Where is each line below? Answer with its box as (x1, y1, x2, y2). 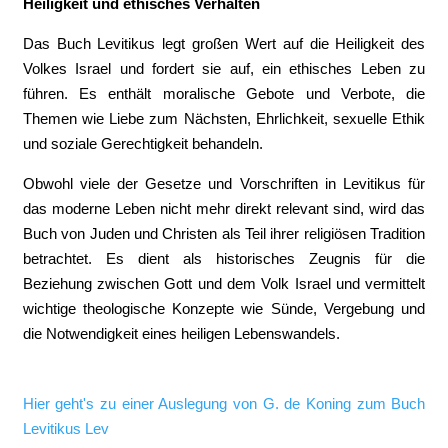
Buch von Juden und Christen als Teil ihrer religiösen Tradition (22, 225, 426, 242)
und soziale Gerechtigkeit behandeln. (22, 135, 263, 152)
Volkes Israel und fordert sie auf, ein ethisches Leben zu (22, 60, 426, 77)
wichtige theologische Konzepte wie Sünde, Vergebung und (22, 300, 426, 317)
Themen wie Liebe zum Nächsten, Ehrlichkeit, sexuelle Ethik (22, 110, 426, 127)
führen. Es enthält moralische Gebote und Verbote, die (22, 85, 426, 102)
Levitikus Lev (22, 420, 109, 437)
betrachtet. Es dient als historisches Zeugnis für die (22, 250, 426, 267)
